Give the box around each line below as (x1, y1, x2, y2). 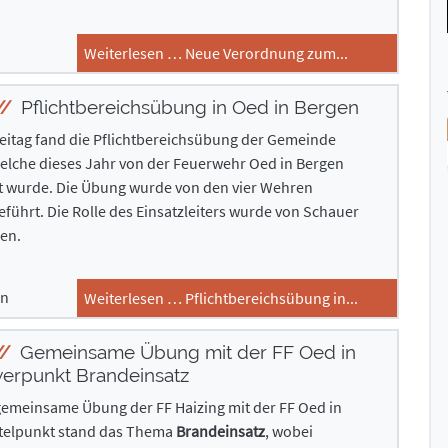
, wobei (264, 421, 313, 441)
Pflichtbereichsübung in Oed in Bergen (15, 96, 359, 118)
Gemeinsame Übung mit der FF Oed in (14, 341, 356, 363)
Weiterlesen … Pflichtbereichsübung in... (84, 288, 358, 308)
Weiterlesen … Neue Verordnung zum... (84, 43, 348, 63)
